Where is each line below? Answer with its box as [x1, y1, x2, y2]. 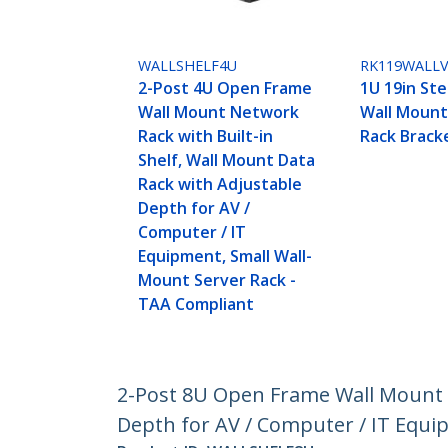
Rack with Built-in [138, 125, 274, 148]
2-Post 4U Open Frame [138, 77, 313, 100]
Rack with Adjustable [138, 173, 303, 196]
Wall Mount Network [138, 101, 300, 124]
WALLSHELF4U [138, 56, 238, 76]
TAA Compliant [138, 293, 255, 316]
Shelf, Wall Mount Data [138, 149, 316, 172]
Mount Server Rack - [138, 269, 297, 292]
